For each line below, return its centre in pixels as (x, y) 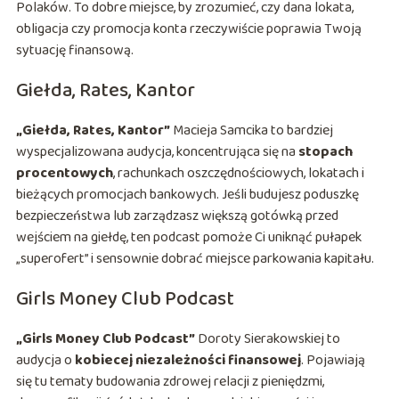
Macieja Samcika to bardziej (251, 131)
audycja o (45, 361)
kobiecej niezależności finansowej (187, 361)
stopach (325, 152)
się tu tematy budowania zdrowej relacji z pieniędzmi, (170, 382)
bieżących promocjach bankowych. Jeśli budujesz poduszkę (187, 195)
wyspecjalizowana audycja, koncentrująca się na (157, 152)
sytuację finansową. (74, 51)
